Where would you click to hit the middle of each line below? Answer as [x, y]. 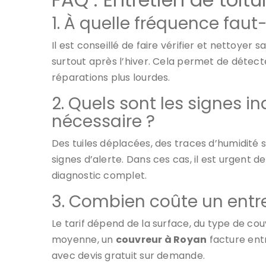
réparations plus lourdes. [111, 77]
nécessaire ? [103, 121]
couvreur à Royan [161, 240]
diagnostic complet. [99, 175]
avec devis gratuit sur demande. [128, 256]
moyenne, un [84, 240]
